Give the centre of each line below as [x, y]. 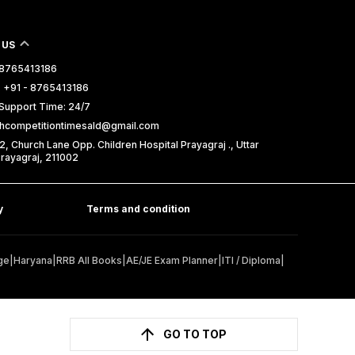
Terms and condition [139, 209]
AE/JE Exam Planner [172, 261]
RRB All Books [89, 261]
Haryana [33, 261]
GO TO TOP [195, 334]
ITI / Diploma [251, 261]
